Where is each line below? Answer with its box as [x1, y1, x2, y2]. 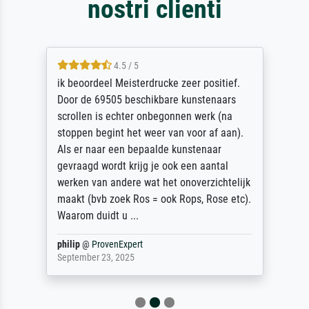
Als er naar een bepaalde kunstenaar [57, 143, 221, 157]
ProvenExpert [91, 239, 143, 251]
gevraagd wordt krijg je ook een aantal [57, 159, 228, 173]
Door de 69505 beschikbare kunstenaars [57, 93, 236, 107]
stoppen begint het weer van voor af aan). [57, 126, 243, 140]
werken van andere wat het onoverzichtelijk [57, 176, 250, 190]
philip [57, 239, 80, 251]
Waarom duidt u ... [57, 209, 139, 223]
